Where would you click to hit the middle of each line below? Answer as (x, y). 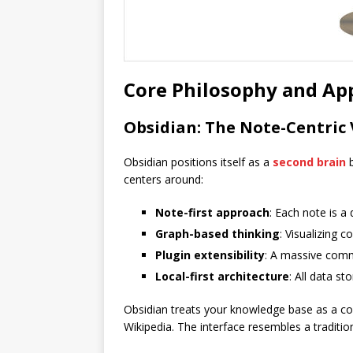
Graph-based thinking (217, 234)
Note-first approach (212, 212)
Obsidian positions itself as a (198, 162)
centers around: (163, 179)
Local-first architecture (222, 276)
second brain (309, 162)
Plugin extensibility (210, 255)
